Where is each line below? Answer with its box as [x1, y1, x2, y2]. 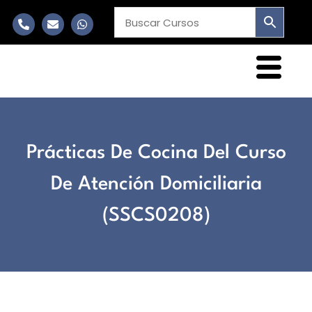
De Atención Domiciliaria [50, 174, 262, 194]
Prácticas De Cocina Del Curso [26, 143, 286, 163]
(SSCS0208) [102, 205, 210, 226]
